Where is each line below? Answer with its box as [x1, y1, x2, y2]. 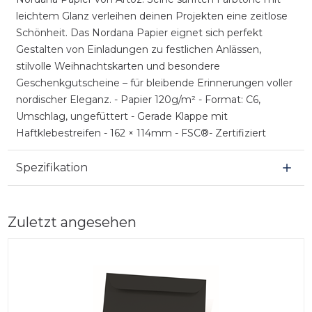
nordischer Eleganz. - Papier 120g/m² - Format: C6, [15, 93, 260, 106]
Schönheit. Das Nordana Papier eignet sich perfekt [15, 26, 263, 39]
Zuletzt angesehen [7, 213, 136, 231]
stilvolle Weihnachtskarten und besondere [15, 59, 220, 72]
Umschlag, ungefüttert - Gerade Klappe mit [15, 109, 228, 123]
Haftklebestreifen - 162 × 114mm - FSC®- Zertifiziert [15, 126, 266, 139]
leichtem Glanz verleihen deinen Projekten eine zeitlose [15, 9, 288, 22]
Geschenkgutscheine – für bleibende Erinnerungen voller [15, 76, 292, 89]
